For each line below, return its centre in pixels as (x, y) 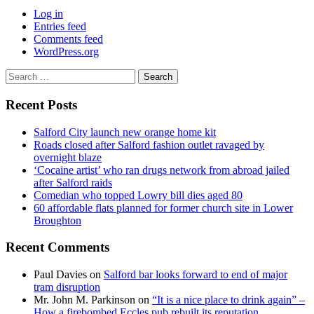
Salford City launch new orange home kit (125, 132)
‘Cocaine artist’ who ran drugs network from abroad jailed (162, 170)
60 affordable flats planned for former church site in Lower (163, 207)
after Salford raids (73, 182)
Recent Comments (57, 247)
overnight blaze (68, 157)
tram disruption (67, 287)
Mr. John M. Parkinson (84, 300)
